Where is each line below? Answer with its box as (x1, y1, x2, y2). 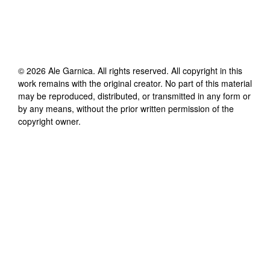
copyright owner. (18, 115, 81, 127)
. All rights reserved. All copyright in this (93, 64, 242, 77)
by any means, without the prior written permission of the (18, 102, 234, 115)
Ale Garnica (48, 64, 93, 77)
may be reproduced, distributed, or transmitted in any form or (18, 89, 251, 102)
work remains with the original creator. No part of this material (18, 77, 252, 89)
